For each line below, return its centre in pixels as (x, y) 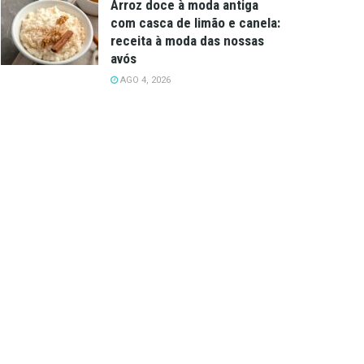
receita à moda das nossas (187, 40)
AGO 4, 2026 (144, 80)
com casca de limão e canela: (195, 22)
